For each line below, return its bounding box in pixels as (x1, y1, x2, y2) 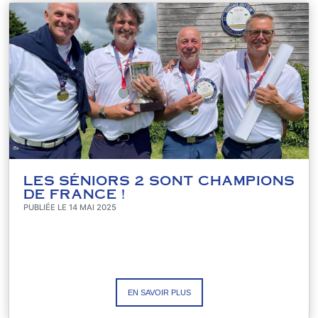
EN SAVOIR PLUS (127, 288, 191, 297)
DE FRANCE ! (23, 185, 125, 202)
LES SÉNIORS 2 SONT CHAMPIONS (23, 171, 295, 188)
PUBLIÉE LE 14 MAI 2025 (23, 202, 116, 212)
